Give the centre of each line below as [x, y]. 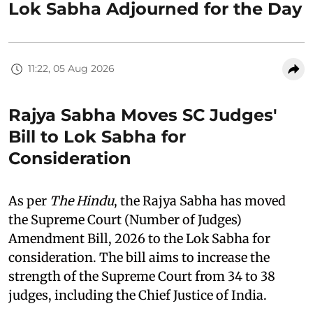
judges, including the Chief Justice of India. [138, 295]
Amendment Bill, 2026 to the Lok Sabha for [139, 238]
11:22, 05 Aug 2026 [71, 69]
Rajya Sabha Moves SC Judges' [143, 115]
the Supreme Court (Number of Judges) [125, 219]
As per [29, 201]
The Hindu [82, 201]
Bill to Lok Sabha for [97, 136]
